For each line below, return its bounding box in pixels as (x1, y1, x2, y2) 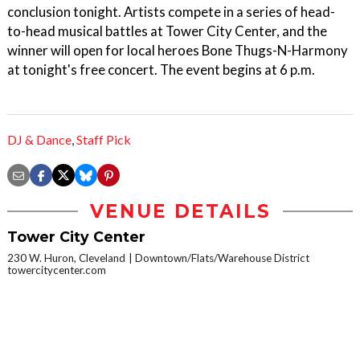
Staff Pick (76, 132, 131, 148)
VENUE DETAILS (89, 200, 271, 223)
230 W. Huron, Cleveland (7, 252, 125, 265)
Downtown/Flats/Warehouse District (135, 252, 309, 265)
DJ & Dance (7, 132, 72, 148)
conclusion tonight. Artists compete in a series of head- (7, 3, 335, 20)
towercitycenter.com (7, 264, 106, 277)
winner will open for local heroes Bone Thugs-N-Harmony (7, 42, 348, 59)
